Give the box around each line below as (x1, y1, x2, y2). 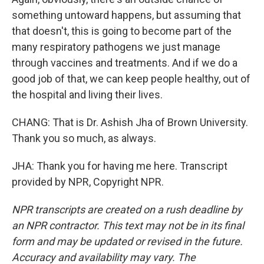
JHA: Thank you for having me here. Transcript (12, 160, 227, 172)
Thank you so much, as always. (12, 132, 156, 144)
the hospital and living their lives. (12, 88, 163, 101)
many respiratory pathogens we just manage (12, 41, 220, 53)
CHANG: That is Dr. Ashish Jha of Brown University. (12, 116, 248, 128)
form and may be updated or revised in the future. (12, 235, 243, 247)
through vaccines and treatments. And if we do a (12, 57, 237, 69)
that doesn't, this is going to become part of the (12, 25, 232, 37)
